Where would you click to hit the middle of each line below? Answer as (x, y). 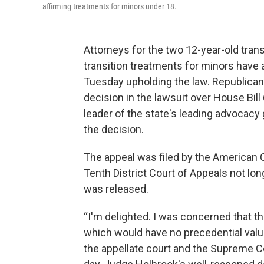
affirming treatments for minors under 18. (110, 6)
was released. (116, 189)
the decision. (114, 129)
